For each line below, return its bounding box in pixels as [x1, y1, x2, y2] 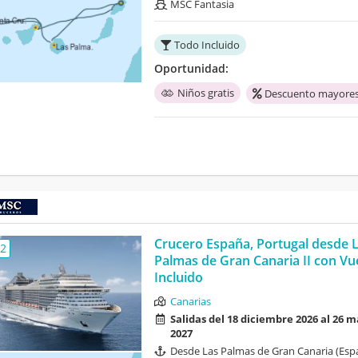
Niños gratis [177, 86, 234, 101]
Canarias [169, 294, 211, 309]
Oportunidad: [153, 61, 229, 77]
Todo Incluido [173, 38, 240, 53]
